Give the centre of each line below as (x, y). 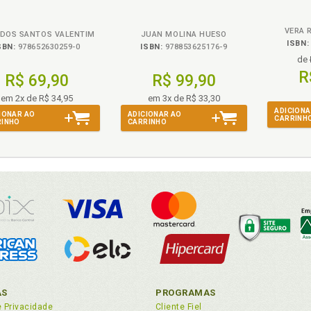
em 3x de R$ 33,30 (184, 98)
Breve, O (37, 8)
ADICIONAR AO (154, 114)
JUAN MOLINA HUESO (184, 34)
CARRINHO (147, 122)
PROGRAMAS (186, 293)
